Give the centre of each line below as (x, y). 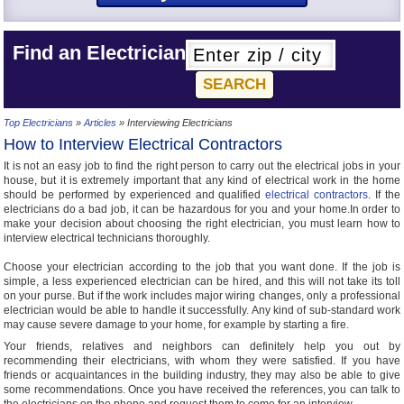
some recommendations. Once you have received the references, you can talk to (202, 390)
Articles (100, 123)
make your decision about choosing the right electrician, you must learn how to (202, 224)
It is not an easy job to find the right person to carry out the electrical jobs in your (202, 166)
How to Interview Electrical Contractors (143, 144)
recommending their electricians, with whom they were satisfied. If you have (202, 361)
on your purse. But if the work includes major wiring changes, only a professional (202, 296)
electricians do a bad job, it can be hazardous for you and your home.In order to (202, 209)
